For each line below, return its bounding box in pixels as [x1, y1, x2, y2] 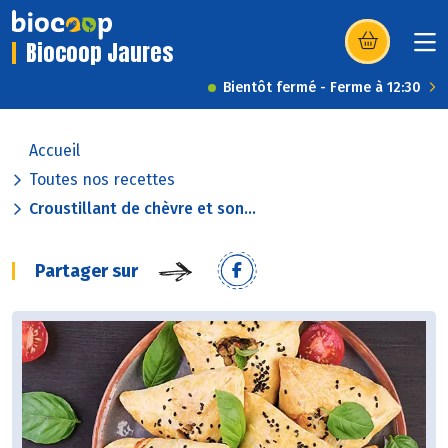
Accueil [29, 141, 80, 161]
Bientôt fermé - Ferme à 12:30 [223, 79, 421, 97]
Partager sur [35, 260, 138, 283]
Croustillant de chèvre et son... [29, 199, 256, 219]
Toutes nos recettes [29, 170, 175, 190]
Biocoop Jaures [26, 36, 173, 70]
